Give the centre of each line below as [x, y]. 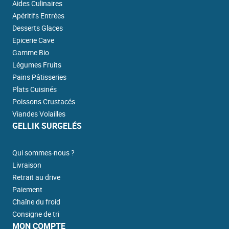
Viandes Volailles [39, 114]
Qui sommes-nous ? [43, 153]
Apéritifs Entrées [38, 16]
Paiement [27, 190]
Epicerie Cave [33, 40]
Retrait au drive [36, 177]
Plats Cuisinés [34, 89]
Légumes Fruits [37, 65]
